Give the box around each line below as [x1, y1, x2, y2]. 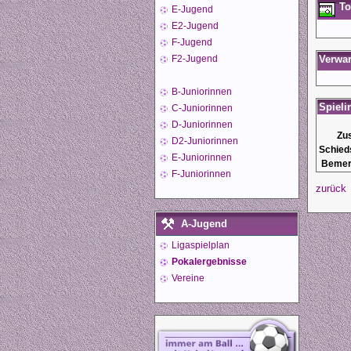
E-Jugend [169, 3, 213, 15]
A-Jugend [181, 217, 227, 230]
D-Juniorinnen [169, 118, 233, 130]
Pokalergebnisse [169, 255, 247, 267]
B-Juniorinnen [169, 85, 232, 97]
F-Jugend [169, 36, 212, 48]
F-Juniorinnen [169, 168, 231, 179]
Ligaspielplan [169, 239, 230, 251]
